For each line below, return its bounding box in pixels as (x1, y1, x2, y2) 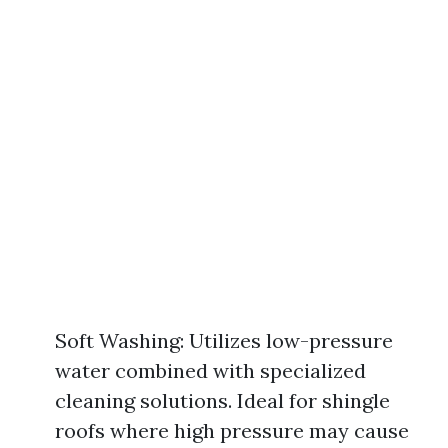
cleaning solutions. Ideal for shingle (55, 388, 390, 413)
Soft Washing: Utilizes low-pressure (55, 328, 393, 353)
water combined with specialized (55, 358, 366, 383)
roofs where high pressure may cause (55, 418, 409, 443)
